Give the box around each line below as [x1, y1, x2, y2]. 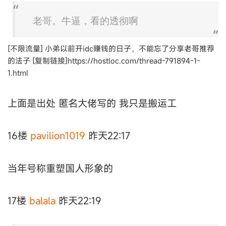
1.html [8, 68, 28, 78]
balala [29, 194, 55, 207]
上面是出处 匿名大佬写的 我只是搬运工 [8, 96, 177, 109]
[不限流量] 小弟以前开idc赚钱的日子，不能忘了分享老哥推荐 [8, 43, 214, 54]
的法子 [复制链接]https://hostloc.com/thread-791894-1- [8, 55, 200, 66]
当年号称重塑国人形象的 [8, 161, 113, 175]
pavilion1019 [30, 129, 85, 142]
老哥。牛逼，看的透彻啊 [33, 15, 138, 27]
